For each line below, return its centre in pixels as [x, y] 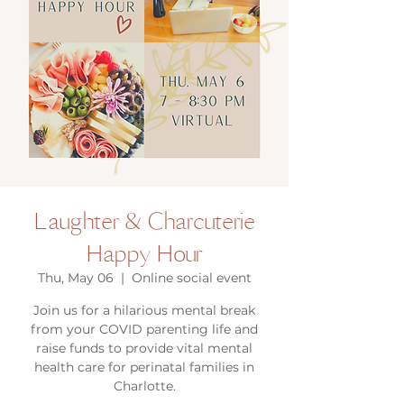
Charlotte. [144, 386]
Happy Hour [144, 253]
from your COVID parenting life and [144, 329]
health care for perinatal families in [144, 367]
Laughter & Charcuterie [144, 220]
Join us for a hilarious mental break [144, 310]
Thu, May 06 [75, 278]
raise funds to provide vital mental [144, 348]
